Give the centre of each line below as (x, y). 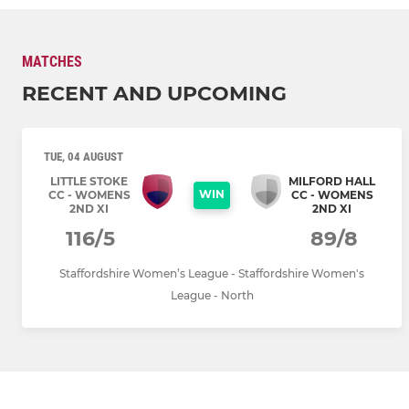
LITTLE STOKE (89, 182)
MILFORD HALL (332, 182)
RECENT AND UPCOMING (154, 94)
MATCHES (52, 62)
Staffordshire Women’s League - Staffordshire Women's (212, 274)
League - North (212, 296)
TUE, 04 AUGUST (84, 157)
